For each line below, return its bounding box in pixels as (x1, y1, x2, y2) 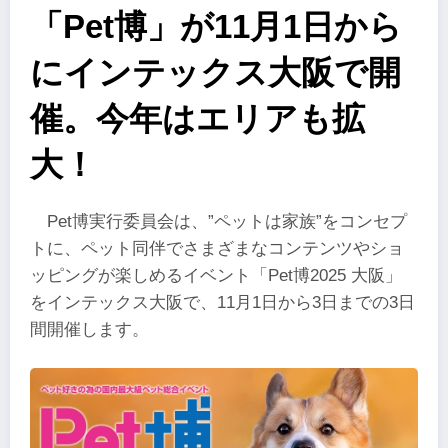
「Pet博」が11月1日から (30, 8, 402, 46)
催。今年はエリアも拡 (30, 100, 365, 138)
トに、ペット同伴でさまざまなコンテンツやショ (30, 239, 404, 259)
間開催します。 (30, 320, 149, 340)
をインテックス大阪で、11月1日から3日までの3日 (30, 293, 415, 313)
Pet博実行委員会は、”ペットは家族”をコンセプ (47, 212, 408, 232)
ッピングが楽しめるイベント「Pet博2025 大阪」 (30, 266, 402, 286)
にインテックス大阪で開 (30, 54, 401, 92)
